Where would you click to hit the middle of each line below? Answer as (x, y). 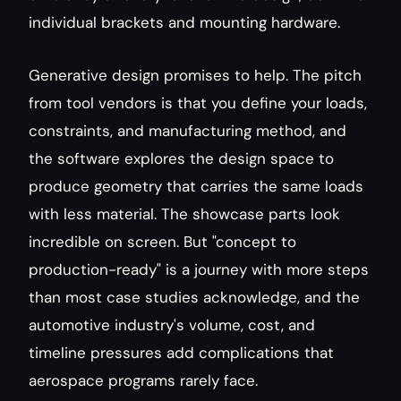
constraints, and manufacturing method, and (188, 131)
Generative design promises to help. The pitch (195, 75)
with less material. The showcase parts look (184, 214)
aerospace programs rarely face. (143, 380)
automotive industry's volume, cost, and (172, 325)
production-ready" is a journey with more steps (199, 269)
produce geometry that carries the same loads (196, 186)
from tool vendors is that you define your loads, (198, 103)
